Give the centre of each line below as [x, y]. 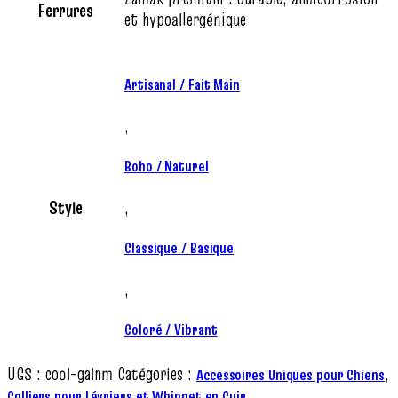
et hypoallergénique [185, 19]
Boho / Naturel [167, 166]
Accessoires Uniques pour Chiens [291, 374]
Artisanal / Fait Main [182, 84]
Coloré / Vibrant [171, 329]
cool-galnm [81, 374]
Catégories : [155, 374]
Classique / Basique [179, 247]
